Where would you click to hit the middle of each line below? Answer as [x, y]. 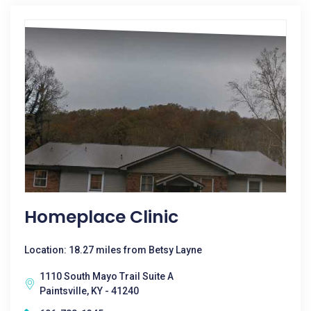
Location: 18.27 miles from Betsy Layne [113, 250]
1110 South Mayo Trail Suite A [107, 276]
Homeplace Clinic [101, 217]
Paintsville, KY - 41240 [89, 291]
